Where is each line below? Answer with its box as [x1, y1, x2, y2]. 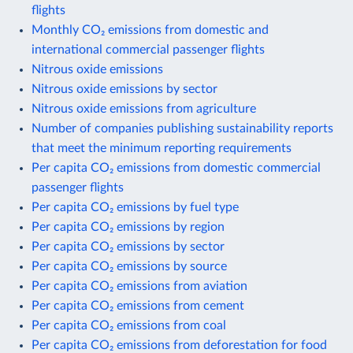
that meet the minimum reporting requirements [32, 141, 292, 154]
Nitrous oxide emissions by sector [32, 82, 217, 95]
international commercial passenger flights [32, 43, 265, 56]
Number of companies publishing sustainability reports [32, 121, 333, 135]
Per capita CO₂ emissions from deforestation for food [32, 338, 327, 351]
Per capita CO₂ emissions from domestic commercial [32, 161, 321, 174]
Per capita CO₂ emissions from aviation [32, 279, 247, 292]
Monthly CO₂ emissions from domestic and [32, 23, 269, 36]
